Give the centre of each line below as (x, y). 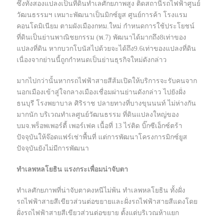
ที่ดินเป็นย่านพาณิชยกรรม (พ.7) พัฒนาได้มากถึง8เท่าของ (101, 38)
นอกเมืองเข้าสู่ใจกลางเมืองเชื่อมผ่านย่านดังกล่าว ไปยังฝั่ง (101, 92)
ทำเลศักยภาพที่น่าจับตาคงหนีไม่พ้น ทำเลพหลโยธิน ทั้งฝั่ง (101, 191)
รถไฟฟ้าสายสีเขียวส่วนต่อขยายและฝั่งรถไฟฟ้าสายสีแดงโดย (107, 202)
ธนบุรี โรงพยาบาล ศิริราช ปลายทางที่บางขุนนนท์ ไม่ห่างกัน (106, 104)
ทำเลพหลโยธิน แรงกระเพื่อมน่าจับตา (72, 170)
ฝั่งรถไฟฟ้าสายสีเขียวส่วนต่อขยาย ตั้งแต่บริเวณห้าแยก (98, 213)
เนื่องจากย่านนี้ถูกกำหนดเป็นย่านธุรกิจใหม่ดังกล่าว (92, 60)
